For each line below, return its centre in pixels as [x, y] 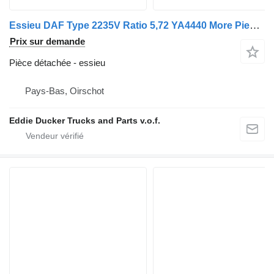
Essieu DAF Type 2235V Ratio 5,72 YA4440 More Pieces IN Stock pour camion [255, 26]
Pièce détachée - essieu [57, 63]
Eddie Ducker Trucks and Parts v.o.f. [85, 121]
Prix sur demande [47, 42]
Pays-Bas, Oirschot [65, 91]
